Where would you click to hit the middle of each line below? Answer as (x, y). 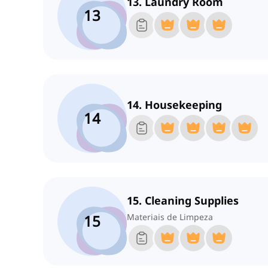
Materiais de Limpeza (170, 217)
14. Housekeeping (174, 105)
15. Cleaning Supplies (183, 201)
